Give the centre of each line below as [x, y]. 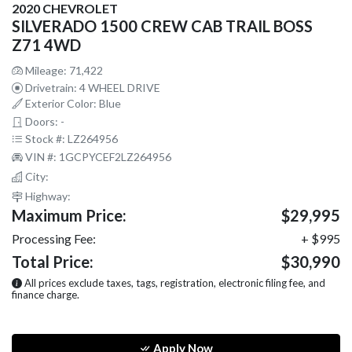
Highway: [47, 196]
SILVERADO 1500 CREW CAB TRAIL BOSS [162, 26]
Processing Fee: [54, 239]
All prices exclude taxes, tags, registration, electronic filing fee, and [174, 283]
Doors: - [44, 122]
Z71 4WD [46, 45]
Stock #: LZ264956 [70, 139]
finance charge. [46, 295]
